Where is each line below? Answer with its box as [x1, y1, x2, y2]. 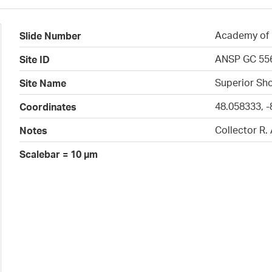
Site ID [19, 53, 50, 66]
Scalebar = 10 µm [19, 148, 98, 160]
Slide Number [19, 30, 82, 42]
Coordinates [19, 101, 77, 113]
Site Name [19, 77, 67, 89]
